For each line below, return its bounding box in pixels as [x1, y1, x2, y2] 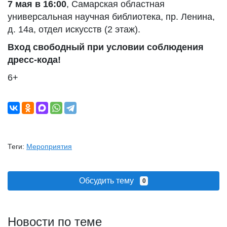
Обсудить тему [79, 176, 140, 185]
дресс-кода [8, 55, 58, 65]
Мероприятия [26, 142, 72, 150]
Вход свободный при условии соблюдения [8, 42, 204, 52]
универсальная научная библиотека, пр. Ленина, [8, 12, 215, 22]
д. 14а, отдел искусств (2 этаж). [8, 24, 140, 34]
